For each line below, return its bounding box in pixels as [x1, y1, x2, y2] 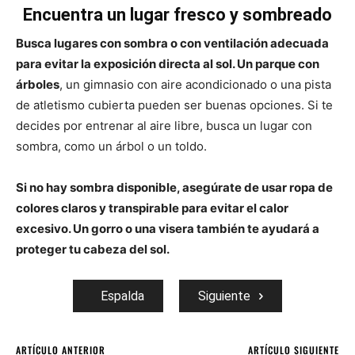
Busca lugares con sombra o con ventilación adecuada [16, 35, 329, 51]
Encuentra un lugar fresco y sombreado [23, 4, 332, 25]
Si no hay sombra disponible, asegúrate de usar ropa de [16, 179, 333, 195]
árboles [16, 76, 59, 92]
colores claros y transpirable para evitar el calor [16, 200, 288, 216]
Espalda [101, 288, 144, 303]
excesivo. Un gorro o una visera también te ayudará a [16, 220, 319, 236]
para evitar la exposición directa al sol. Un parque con [16, 55, 319, 71]
